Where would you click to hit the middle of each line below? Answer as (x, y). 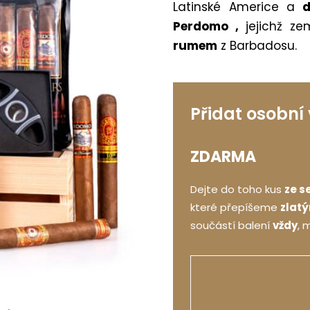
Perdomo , (206, 26)
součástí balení (231, 225)
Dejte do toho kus (237, 189)
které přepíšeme (235, 207)
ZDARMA (223, 156)
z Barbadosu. (257, 45)
